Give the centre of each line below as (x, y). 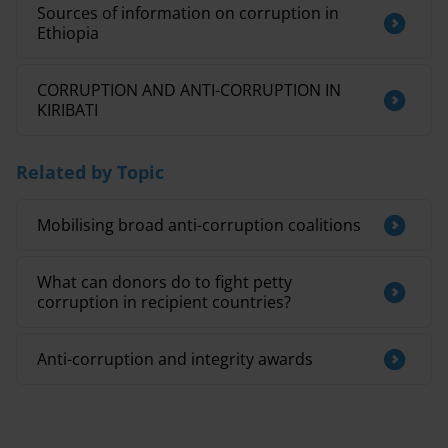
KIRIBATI (67, 110)
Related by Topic (90, 172)
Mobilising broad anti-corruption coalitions (199, 225)
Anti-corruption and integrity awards (175, 359)
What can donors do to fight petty (164, 282)
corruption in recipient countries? (164, 302)
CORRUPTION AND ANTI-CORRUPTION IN (189, 90)
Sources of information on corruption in (188, 13)
